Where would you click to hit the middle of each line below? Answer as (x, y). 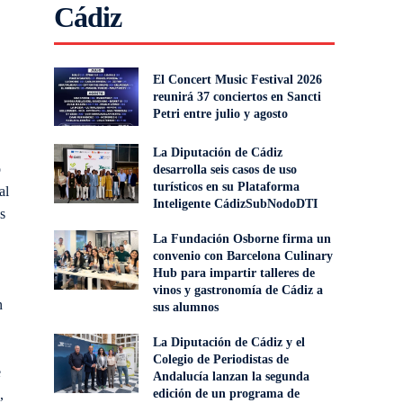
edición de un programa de (226, 394)
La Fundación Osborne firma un (242, 239)
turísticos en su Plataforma (226, 187)
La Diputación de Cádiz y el (228, 343)
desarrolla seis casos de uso (224, 170)
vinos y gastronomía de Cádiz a (237, 291)
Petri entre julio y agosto (220, 114)
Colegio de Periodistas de (220, 360)
